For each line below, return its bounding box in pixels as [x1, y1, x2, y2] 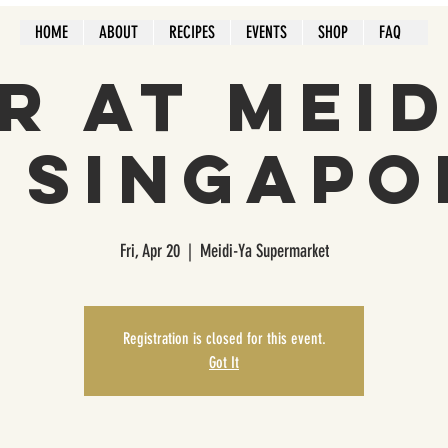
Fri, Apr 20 [119, 239, 180, 262]
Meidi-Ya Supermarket [199, 239, 329, 262]
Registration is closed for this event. [122, 328, 326, 348]
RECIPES [169, 22, 215, 42]
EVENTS [246, 22, 287, 42]
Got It [209, 352, 239, 372]
